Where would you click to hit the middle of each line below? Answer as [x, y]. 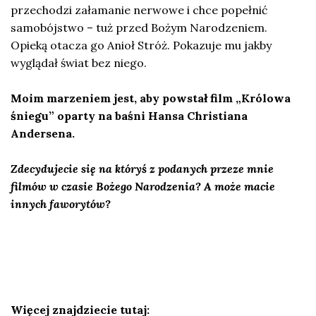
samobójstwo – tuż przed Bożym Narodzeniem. [139, 28]
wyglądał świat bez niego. [79, 63]
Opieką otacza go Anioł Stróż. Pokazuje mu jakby [141, 45]
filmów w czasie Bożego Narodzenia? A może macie [143, 187]
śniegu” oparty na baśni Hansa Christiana [129, 116]
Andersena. [43, 134]
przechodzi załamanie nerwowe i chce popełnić [139, 10]
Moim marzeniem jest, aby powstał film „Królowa [151, 98]
